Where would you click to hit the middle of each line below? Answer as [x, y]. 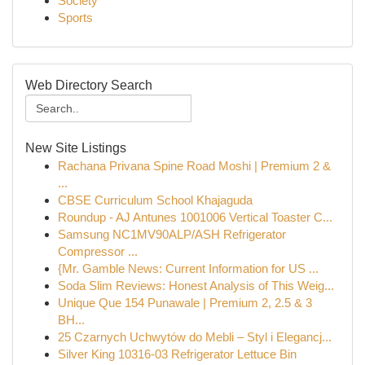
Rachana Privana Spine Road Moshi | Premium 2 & [194, 166]
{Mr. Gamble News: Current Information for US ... [188, 268]
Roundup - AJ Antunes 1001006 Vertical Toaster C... [195, 217]
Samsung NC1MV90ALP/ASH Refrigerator [172, 234]
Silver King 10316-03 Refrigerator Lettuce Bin [177, 354]
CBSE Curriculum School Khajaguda [155, 200]
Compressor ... [98, 251]
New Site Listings [76, 148]
